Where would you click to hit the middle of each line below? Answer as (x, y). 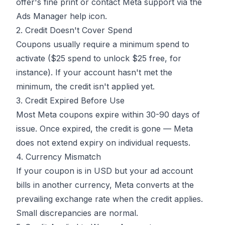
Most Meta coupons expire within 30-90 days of (108, 115)
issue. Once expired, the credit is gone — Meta (104, 129)
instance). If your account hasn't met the (94, 73)
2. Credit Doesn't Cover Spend (74, 30)
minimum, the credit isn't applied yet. (85, 87)
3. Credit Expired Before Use (70, 101)
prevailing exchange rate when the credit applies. (109, 199)
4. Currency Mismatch (59, 157)
